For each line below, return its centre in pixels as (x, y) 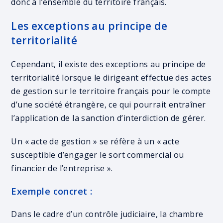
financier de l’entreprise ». (62, 168)
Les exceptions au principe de (89, 26)
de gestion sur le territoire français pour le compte (111, 91)
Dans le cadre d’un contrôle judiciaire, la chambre (107, 214)
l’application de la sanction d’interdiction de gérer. (109, 118)
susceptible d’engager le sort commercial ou (98, 155)
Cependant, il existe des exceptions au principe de (109, 64)
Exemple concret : (52, 191)
